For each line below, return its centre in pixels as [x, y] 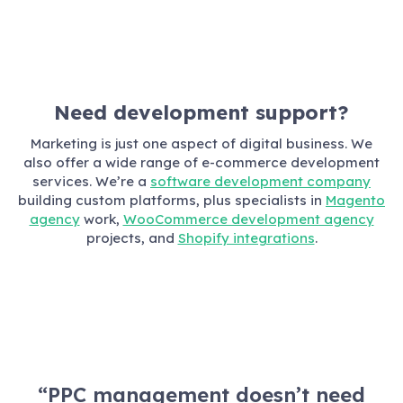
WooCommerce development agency [248, 219]
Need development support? [201, 113]
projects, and [130, 237]
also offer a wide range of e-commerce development [201, 162]
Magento [355, 200]
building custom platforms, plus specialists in [170, 200]
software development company [260, 181]
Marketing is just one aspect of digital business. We [201, 143]
